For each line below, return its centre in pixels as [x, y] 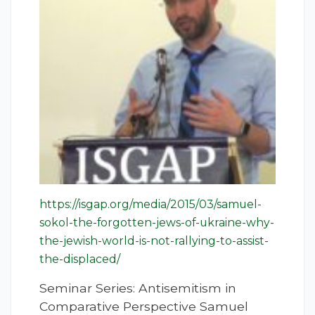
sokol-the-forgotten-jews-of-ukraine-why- [157, 223]
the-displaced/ [80, 259]
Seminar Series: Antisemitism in [138, 288]
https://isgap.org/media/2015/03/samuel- [150, 205]
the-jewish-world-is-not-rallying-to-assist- [154, 241]
